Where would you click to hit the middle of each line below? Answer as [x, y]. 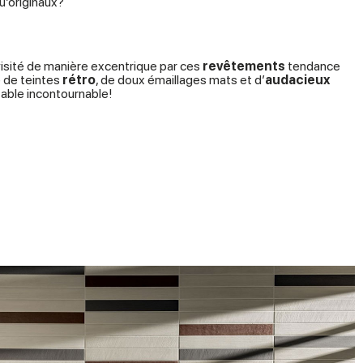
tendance [313, 66]
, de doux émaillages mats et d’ [180, 80]
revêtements [244, 66]
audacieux [297, 80]
